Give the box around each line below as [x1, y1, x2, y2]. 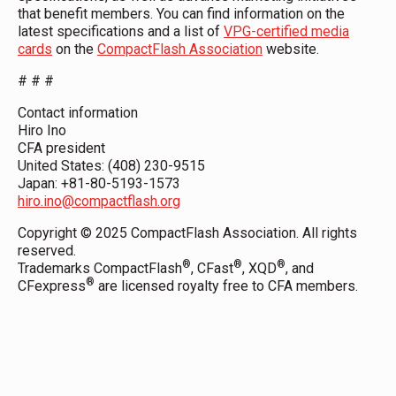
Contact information [18, 103, 138, 121]
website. [263, 40, 319, 57]
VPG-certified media [224, 22, 349, 40]
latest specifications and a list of [18, 22, 224, 40]
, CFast [191, 259, 233, 277]
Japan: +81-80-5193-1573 [18, 174, 180, 192]
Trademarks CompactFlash [18, 259, 182, 277]
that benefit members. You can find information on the [18, 4, 345, 22]
